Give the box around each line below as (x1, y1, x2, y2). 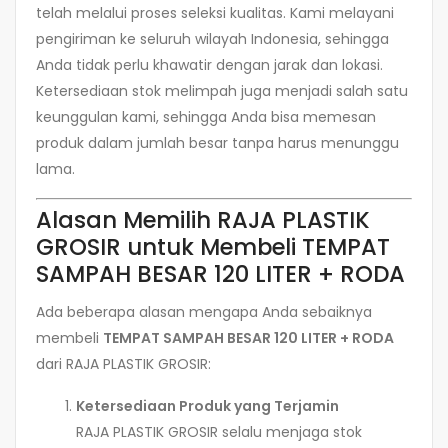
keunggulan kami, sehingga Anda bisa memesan (36, 106, 376, 127)
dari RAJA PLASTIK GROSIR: (36, 354, 211, 375)
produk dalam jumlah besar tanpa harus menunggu (36, 132, 399, 153)
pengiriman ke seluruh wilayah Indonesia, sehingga (36, 28, 389, 49)
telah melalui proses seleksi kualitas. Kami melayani (36, 2, 394, 23)
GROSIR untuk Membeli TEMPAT (36, 230, 390, 263)
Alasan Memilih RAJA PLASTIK (36, 203, 370, 236)
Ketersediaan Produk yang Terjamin (76, 396, 339, 417)
